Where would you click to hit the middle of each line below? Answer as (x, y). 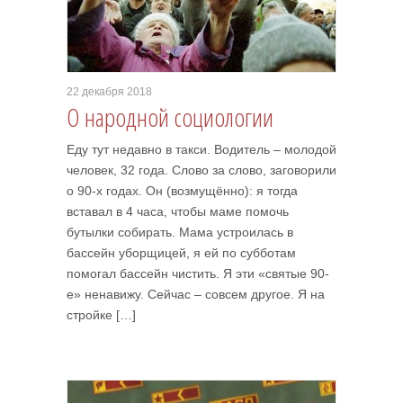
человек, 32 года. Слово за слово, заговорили (201, 170)
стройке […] (101, 315)
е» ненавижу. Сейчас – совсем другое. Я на (196, 294)
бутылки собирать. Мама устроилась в (180, 232)
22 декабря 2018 (109, 92)
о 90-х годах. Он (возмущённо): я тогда (182, 191)
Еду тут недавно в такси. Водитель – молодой (201, 149)
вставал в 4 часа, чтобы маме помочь (178, 211)
